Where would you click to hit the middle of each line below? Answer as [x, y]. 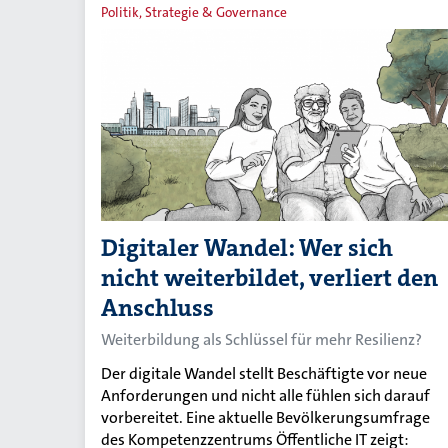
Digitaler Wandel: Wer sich [247, 248]
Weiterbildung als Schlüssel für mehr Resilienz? [261, 340]
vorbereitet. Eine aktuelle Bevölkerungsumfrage [265, 418]
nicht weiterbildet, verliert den [269, 278]
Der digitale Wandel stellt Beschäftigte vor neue [264, 374]
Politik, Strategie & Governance [194, 12]
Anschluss [157, 308]
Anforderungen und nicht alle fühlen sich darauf [265, 396]
